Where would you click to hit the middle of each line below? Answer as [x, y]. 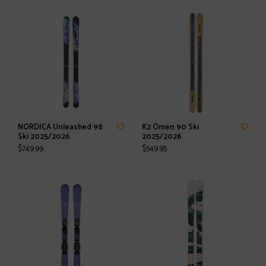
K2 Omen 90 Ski [170, 127]
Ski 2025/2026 [44, 137]
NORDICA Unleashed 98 [60, 127]
